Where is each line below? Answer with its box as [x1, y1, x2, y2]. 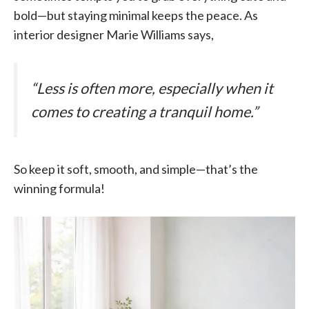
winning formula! [14, 181, 105, 197]
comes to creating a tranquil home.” [31, 102, 258, 121]
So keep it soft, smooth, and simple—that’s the [14, 161, 258, 177]
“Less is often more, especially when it [31, 79, 273, 97]
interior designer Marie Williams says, [14, 26, 214, 42]
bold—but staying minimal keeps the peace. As [14, 7, 258, 23]
